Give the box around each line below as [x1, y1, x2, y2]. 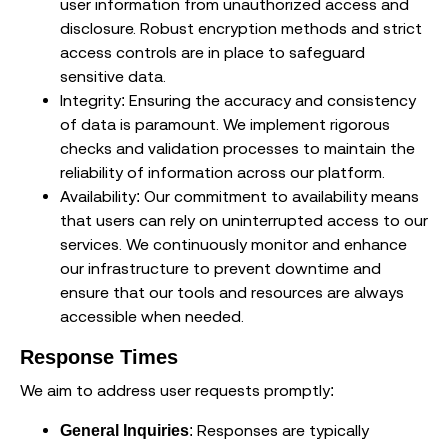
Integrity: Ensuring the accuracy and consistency [60, 91, 416, 110]
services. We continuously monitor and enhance [60, 235, 407, 254]
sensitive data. [60, 67, 166, 86]
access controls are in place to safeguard [60, 43, 365, 62]
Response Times [20, 346, 178, 369]
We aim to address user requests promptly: [20, 381, 334, 400]
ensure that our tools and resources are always [60, 283, 404, 302]
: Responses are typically [189, 421, 369, 440]
